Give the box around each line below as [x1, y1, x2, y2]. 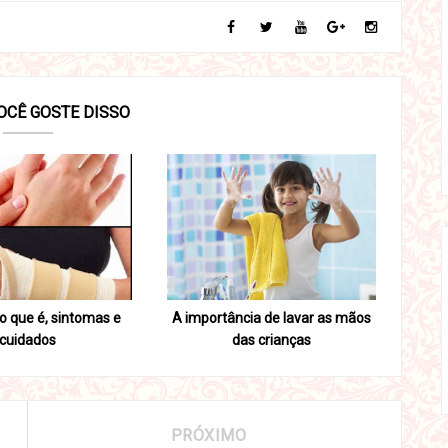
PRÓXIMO [170, 426, 247, 446]
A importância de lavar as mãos [172, 310, 372, 327]
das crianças [232, 332, 312, 349]
